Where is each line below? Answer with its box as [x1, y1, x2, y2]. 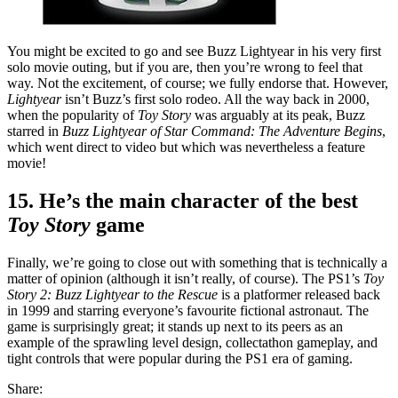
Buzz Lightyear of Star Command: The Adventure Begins [62, 123, 382, 139]
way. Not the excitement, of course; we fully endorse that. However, [7, 76, 388, 92]
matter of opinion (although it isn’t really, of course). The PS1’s [7, 271, 363, 286]
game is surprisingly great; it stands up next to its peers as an [7, 319, 343, 334]
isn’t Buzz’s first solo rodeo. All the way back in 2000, [65, 92, 370, 107]
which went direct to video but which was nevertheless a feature [7, 139, 365, 155]
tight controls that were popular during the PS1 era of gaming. [7, 351, 353, 366]
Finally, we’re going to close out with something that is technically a [7, 255, 387, 270]
